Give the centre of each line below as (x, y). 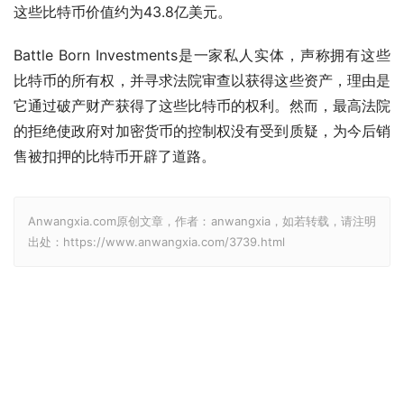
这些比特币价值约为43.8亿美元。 (123, 12)
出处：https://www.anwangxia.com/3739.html (156, 242)
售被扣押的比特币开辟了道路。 (115, 156)
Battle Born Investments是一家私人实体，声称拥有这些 (202, 55)
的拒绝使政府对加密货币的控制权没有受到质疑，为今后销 (202, 131)
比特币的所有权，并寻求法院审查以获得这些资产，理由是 (202, 81)
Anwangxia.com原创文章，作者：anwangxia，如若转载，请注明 (202, 221)
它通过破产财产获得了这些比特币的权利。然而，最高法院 (202, 106)
